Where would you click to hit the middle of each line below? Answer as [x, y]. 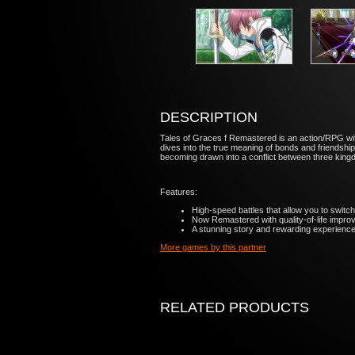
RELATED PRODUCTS [235, 307]
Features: [179, 192]
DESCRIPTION [209, 117]
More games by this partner [213, 247]
